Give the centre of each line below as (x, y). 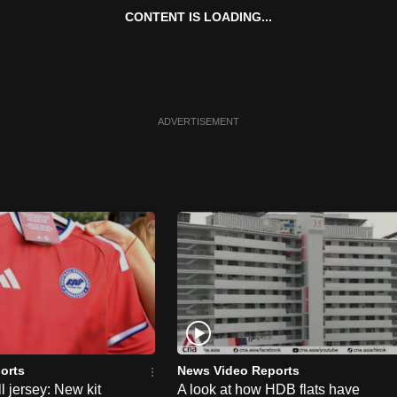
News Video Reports (238, 370)
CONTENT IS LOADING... (198, 17)
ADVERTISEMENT (198, 122)
